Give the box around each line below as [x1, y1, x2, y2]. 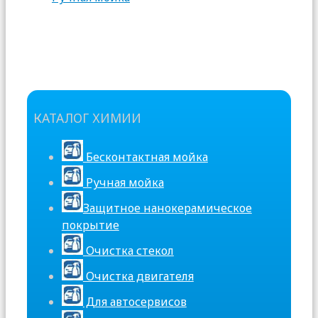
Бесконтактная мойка [82, 148, 208, 165]
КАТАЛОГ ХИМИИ [33, 109, 141, 127]
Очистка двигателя [82, 268, 194, 284]
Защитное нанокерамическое [82, 199, 252, 216]
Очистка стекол [82, 242, 174, 258]
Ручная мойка [82, 174, 164, 190]
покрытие [61, 216, 119, 233]
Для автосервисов [82, 293, 187, 309]
